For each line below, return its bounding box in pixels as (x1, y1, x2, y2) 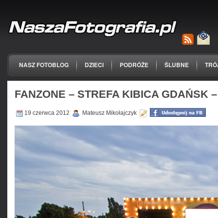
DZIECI (85, 60, 104, 69)
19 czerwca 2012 (24, 109, 71, 116)
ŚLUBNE (164, 60, 189, 69)
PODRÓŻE (120, 60, 148, 69)
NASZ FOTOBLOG (19, 60, 69, 69)
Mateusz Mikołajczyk (81, 109, 138, 116)
